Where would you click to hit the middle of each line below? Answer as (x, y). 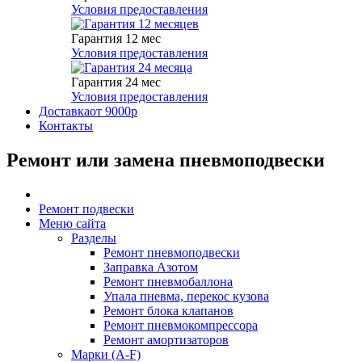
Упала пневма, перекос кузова (186, 297)
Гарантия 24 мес (116, 82)
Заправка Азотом (151, 267)
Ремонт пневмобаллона (168, 282)
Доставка (64, 112)
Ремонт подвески (86, 209)
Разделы (94, 238)
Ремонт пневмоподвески (172, 253)
